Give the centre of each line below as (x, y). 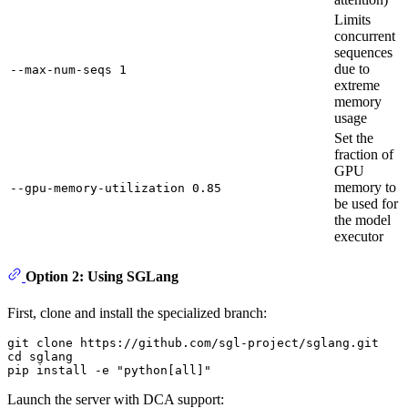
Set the (354, 138)
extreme (357, 85)
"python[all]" (164, 370)
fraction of (364, 154)
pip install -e (62, 370)
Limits (352, 20)
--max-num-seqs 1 (68, 70)
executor (359, 236)
